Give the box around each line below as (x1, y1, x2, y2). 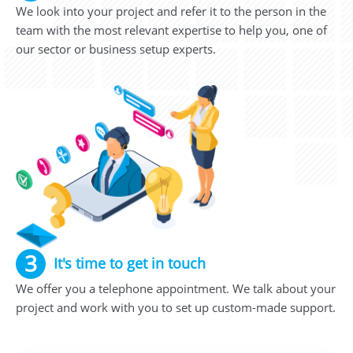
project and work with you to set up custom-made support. (16, 299, 336, 315)
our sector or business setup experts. (16, 40, 216, 57)
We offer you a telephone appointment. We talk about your (16, 280, 336, 296)
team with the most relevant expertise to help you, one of (16, 21, 327, 38)
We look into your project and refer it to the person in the (16, 2, 326, 19)
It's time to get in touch (54, 254, 206, 273)
